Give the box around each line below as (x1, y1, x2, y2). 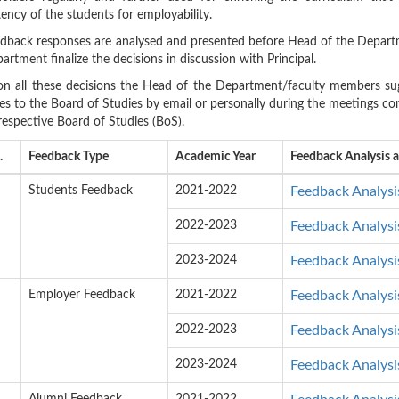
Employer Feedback (28, 289, 135, 301)
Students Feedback (28, 184, 133, 197)
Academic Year (175, 151, 256, 163)
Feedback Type (28, 151, 109, 163)
